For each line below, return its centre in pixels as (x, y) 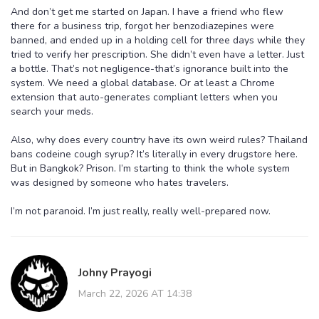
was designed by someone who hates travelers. (120, 182)
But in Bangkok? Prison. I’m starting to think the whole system (150, 168)
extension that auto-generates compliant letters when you (144, 97)
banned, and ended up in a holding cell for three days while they (158, 40)
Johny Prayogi (115, 272)
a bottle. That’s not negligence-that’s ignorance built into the (150, 68)
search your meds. (52, 111)
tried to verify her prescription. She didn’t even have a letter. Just (157, 54)
